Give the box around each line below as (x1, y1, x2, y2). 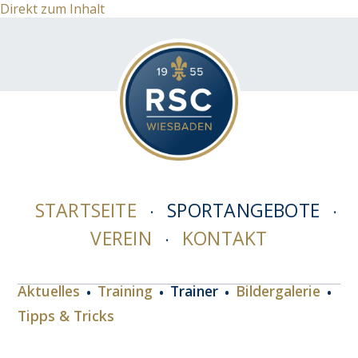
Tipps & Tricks (18, 305, 115, 325)
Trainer (170, 280, 219, 300)
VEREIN (90, 225, 152, 251)
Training (97, 280, 153, 300)
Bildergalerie (236, 280, 321, 300)
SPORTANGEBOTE (167, 197, 320, 223)
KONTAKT (182, 225, 268, 251)
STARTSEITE (34, 197, 137, 223)
